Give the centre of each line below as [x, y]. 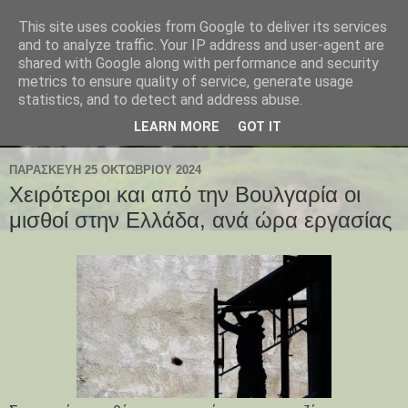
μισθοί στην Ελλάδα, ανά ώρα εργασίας [201, 220]
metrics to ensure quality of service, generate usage [186, 82]
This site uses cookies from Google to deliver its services [203, 27]
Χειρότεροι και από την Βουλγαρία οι [185, 195]
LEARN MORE [177, 127]
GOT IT [260, 127]
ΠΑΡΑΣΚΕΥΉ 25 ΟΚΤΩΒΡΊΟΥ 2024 [105, 169]
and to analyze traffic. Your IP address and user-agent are [201, 45]
